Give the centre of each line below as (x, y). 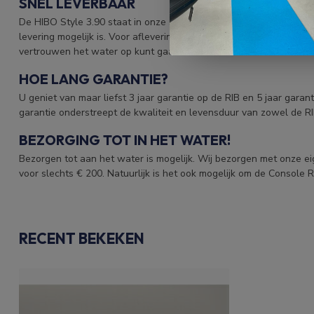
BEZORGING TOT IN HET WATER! (125, 139)
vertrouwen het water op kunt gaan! (100, 52)
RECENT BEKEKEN (82, 238)
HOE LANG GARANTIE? (94, 78)
